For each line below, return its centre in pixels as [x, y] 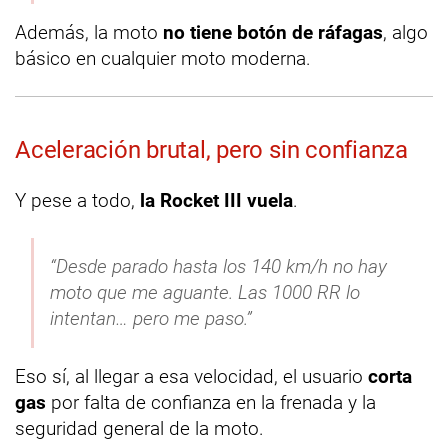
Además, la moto [89, 32]
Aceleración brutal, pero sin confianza [211, 149]
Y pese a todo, [77, 200]
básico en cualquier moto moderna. [163, 58]
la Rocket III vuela [216, 200]
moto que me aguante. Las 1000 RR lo [205, 292]
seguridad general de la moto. [139, 428]
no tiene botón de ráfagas [273, 32]
